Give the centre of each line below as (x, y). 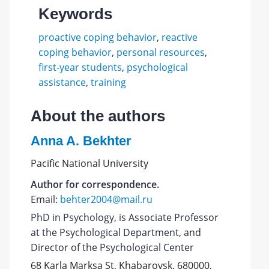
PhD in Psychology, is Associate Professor (125, 217)
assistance (62, 82)
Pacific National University (90, 163)
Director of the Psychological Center (113, 247)
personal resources (160, 52)
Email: (46, 199)
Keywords (75, 14)
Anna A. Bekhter (81, 141)
